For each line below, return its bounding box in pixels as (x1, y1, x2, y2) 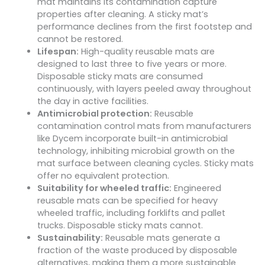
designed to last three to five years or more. (37, 58, 227, 70)
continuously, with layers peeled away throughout (37, 83, 251, 95)
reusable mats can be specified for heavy (37, 195, 218, 207)
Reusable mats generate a (102, 232, 220, 244)
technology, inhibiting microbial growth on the (37, 145, 235, 157)
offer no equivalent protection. (37, 170, 169, 182)
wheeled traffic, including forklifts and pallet (37, 207, 225, 219)
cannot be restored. (37, 33, 123, 46)
